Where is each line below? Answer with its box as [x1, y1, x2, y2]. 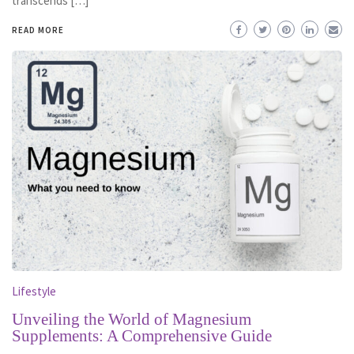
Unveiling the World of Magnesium [12, 309, 251, 329]
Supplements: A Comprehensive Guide [12, 326, 272, 345]
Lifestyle [12, 283, 56, 299]
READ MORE [12, 24, 64, 36]
